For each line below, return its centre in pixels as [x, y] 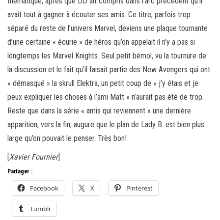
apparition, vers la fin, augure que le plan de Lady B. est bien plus [106, 124]
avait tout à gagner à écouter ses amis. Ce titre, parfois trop [99, 14]
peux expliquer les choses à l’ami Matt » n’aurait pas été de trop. [106, 97]
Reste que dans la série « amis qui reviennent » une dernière [99, 110]
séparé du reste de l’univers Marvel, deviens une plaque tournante [108, 28]
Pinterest [139, 188]
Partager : [20, 171]
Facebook [44, 188]
